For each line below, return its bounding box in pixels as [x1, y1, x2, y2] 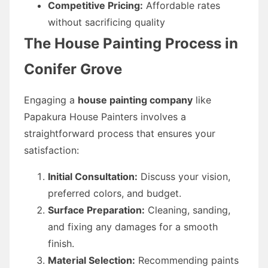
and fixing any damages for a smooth [48, 220, 218, 233]
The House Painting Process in [24, 34, 238, 52]
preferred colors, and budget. [48, 187, 181, 199]
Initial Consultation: [48, 170, 138, 182]
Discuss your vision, [138, 170, 230, 182]
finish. [48, 237, 74, 249]
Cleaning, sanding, [145, 203, 230, 216]
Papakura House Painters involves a [24, 110, 186, 123]
